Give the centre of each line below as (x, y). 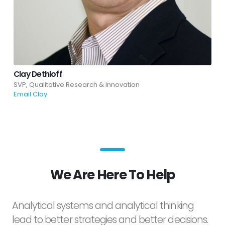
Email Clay (30, 94)
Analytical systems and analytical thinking (103, 205)
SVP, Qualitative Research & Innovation (77, 84)
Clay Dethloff (38, 74)
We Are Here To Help (113, 175)
